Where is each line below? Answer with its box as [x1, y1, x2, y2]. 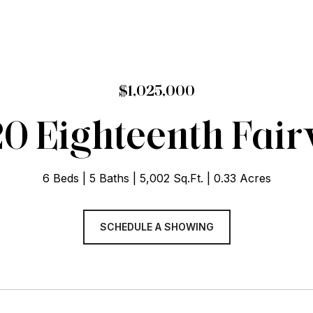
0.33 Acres [213, 171, 271, 185]
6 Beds [42, 171, 79, 185]
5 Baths [89, 171, 129, 185]
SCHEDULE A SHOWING [99, 221, 214, 233]
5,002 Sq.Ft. [139, 171, 203, 185]
